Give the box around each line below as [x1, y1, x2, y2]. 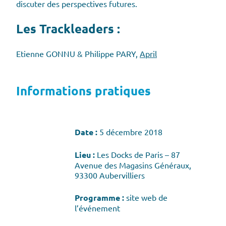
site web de [126, 192, 167, 203]
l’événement [75, 203, 120, 213]
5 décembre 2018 [97, 127, 162, 137]
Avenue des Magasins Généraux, [75, 160, 191, 171]
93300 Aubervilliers [75, 170, 145, 181]
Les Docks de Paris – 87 [95, 149, 180, 160]
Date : [75, 127, 97, 138]
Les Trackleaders [16, 21, 114, 37]
